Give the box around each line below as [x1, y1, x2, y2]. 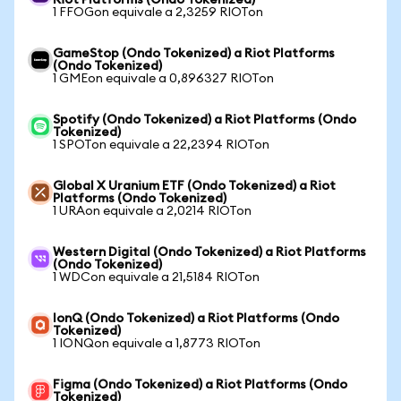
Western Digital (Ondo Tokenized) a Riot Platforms [53, 246, 366, 259]
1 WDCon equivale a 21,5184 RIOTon [53, 271, 260, 284]
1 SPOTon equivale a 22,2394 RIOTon [53, 139, 269, 151]
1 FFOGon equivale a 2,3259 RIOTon [53, 6, 263, 19]
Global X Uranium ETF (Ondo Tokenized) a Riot [53, 180, 336, 192]
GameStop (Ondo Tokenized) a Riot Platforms [53, 47, 335, 60]
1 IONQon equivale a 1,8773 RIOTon [53, 337, 260, 350]
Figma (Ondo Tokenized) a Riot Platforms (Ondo [53, 379, 347, 391]
